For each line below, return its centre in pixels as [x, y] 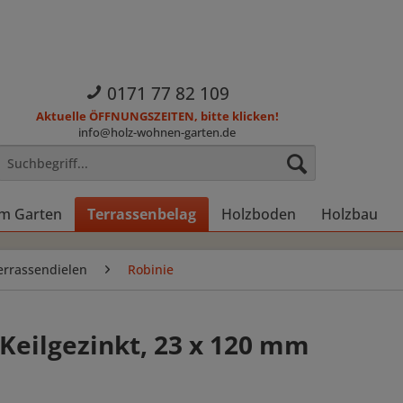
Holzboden [259, 214]
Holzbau [349, 214]
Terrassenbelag [142, 214]
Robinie [151, 269]
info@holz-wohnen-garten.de [157, 133]
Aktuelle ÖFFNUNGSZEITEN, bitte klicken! [157, 116]
